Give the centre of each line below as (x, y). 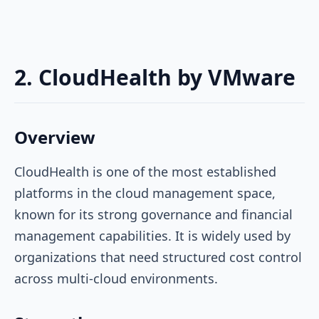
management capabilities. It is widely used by (152, 235)
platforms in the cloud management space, (145, 193)
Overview (55, 137)
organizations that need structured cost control (158, 257)
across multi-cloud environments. (118, 278)
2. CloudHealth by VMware (155, 77)
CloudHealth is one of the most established (145, 171)
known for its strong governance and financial (153, 214)
